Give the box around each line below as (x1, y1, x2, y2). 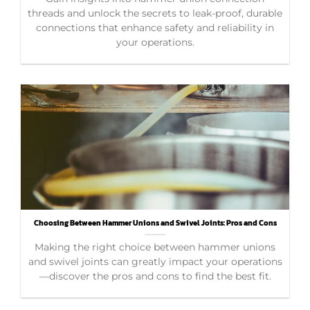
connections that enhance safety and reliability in (36, 21, 274, 33)
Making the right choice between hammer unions (35, 241, 275, 253)
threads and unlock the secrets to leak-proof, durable (28, 7, 282, 19)
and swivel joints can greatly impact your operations (28, 255, 282, 267)
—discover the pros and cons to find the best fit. (39, 270, 271, 282)
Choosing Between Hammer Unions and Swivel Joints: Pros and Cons (33, 217, 277, 228)
